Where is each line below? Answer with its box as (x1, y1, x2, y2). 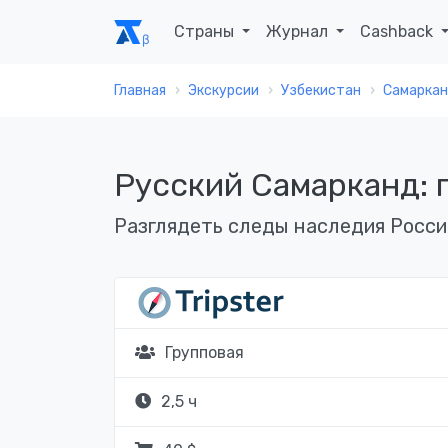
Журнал (266, 22, 333, 41)
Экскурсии (188, 82, 259, 99)
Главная (114, 82, 166, 99)
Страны (174, 22, 238, 41)
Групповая (165, 343, 244, 362)
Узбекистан (281, 82, 361, 99)
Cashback (360, 22, 438, 41)
